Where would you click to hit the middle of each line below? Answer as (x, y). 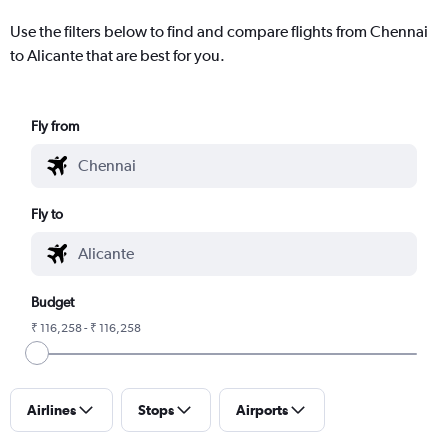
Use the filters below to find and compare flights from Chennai (219, 31)
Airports (262, 409)
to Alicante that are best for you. (117, 55)
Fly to (47, 213)
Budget (53, 301)
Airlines (51, 409)
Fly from (55, 125)
